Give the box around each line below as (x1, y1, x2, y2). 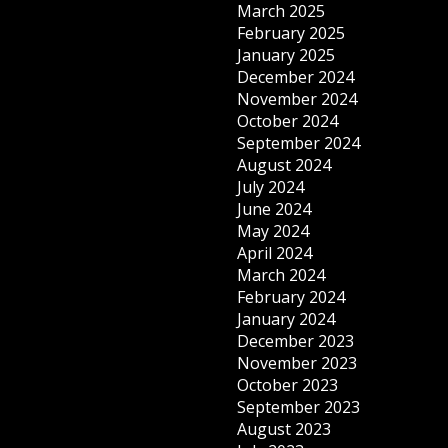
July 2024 (237, 176, 305, 199)
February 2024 (237, 286, 346, 309)
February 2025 (237, 22, 346, 45)
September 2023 (237, 396, 361, 419)
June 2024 (237, 198, 312, 221)
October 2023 (237, 374, 339, 397)
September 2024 (237, 132, 361, 155)
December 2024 (237, 66, 355, 89)
